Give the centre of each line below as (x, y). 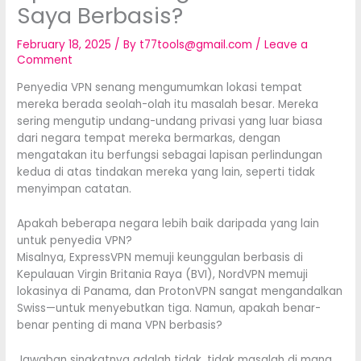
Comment (45, 60)
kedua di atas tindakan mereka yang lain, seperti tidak (166, 172)
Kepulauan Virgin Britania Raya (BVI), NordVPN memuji (163, 274)
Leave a (286, 45)
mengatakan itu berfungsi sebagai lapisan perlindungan (170, 155)
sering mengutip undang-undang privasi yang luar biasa (170, 121)
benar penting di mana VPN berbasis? (120, 325)
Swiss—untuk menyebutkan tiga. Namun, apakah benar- (169, 308)
